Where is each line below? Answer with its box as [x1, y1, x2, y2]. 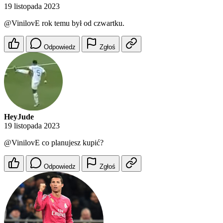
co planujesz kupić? [40, 138, 104, 147]
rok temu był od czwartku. [40, 19, 124, 28]
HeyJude [4, 112, 34, 121]
